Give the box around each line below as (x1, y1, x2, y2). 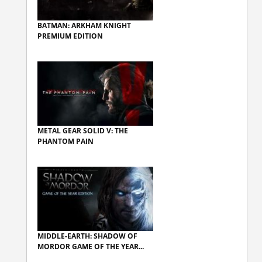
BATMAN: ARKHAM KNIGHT (37, 20, 131, 31)
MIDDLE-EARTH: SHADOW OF (37, 231, 137, 242)
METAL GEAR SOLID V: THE (37, 126, 128, 136)
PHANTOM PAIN (37, 136, 94, 147)
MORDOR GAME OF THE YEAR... (37, 242, 144, 252)
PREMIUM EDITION (37, 31, 103, 42)
